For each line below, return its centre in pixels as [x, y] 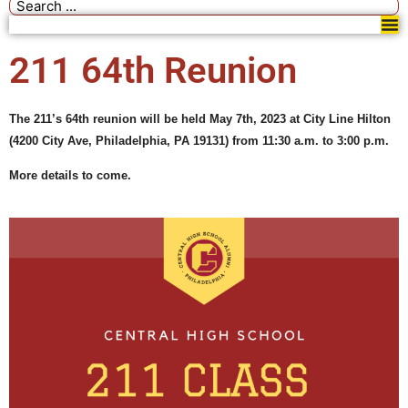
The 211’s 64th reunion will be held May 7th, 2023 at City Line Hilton [200, 119]
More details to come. [72, 176]
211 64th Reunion [153, 71]
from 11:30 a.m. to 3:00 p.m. [309, 141]
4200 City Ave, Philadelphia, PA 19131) [121, 141]
